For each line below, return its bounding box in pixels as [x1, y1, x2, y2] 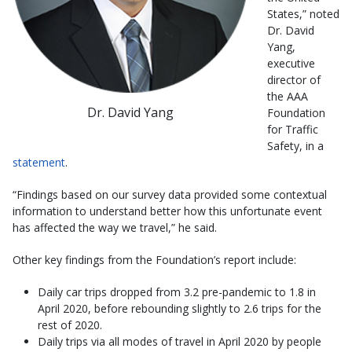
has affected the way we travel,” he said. [13, 220, 217, 235]
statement [13, 155, 65, 170]
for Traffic [267, 122, 318, 137]
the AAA [267, 89, 308, 104]
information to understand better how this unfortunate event [13, 203, 322, 218]
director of [267, 72, 321, 87]
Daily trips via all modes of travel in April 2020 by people [38, 334, 321, 349]
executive [267, 56, 315, 71]
